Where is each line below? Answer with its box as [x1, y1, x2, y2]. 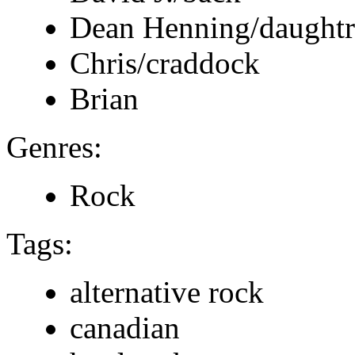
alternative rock [70, 274, 264, 309]
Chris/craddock [70, 45, 260, 80]
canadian [70, 310, 180, 345]
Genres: [6, 129, 102, 164]
